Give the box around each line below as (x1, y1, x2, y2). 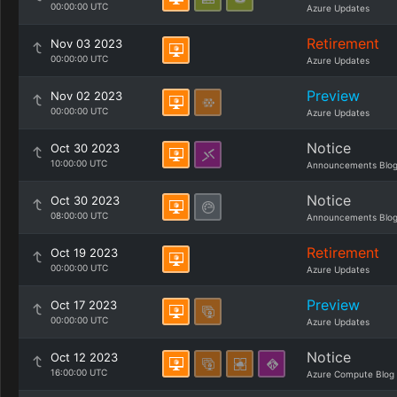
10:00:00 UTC (51, 158, 107, 168)
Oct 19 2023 (51, 245, 118, 260)
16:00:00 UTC (51, 367, 107, 378)
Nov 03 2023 (51, 36, 122, 51)
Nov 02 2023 (51, 89, 122, 103)
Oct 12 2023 (51, 350, 118, 364)
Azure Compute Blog (307, 369, 394, 379)
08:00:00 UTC (51, 210, 108, 221)
